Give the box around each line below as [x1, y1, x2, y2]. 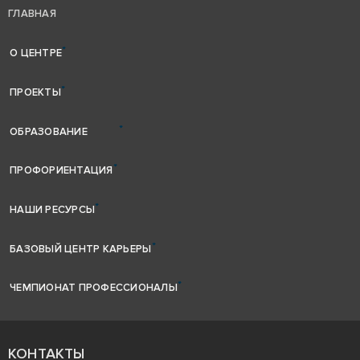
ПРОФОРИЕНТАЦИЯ [10, 164, 113, 178]
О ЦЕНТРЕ [10, 47, 63, 60]
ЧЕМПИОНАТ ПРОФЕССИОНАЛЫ [10, 281, 178, 295]
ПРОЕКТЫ [10, 86, 61, 100]
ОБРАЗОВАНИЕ [10, 125, 88, 138]
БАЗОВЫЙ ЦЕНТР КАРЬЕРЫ [10, 242, 152, 256]
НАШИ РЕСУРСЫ [10, 203, 96, 217]
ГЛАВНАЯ [8, 6, 56, 20]
